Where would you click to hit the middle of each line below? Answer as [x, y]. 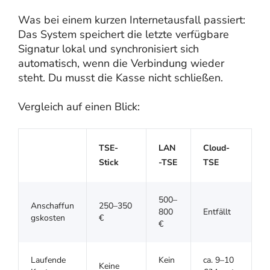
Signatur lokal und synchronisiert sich [108, 49]
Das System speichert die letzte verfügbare [124, 34]
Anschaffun [52, 206]
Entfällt [217, 212]
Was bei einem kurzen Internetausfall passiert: [132, 20]
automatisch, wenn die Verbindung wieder [121, 63]
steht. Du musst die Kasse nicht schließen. [121, 77]
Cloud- [216, 148]
